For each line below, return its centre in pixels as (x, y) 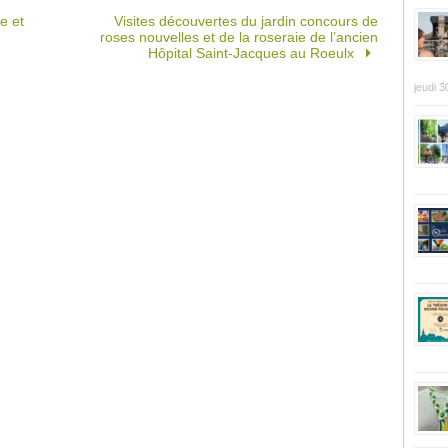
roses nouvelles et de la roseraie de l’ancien (238, 37)
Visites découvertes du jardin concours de (245, 21)
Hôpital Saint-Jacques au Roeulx (253, 53)
